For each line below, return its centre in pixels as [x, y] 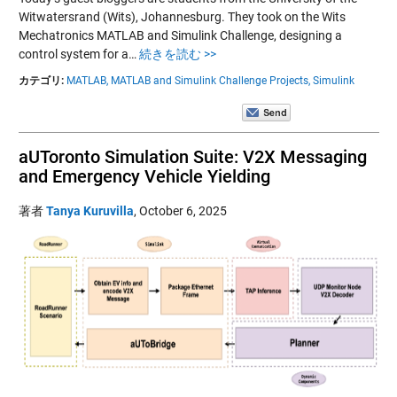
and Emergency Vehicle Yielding [144, 176]
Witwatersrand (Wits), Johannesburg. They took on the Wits [182, 16]
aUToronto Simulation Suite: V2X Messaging [192, 156]
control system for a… [78, 54]
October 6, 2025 [183, 210]
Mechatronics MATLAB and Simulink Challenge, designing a [180, 35]
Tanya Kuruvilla [90, 210]
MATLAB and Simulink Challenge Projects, [210, 80]
